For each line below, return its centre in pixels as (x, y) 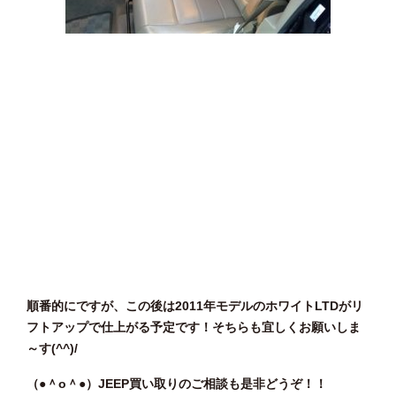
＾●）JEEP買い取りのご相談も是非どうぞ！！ (197, 383)
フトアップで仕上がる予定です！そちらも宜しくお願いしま (194, 327)
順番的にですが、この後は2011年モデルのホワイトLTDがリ (195, 305)
